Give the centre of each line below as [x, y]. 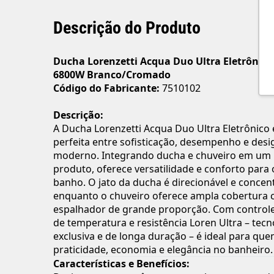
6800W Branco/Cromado [112, 75]
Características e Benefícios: [121, 264]
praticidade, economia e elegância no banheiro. [163, 250]
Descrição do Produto [127, 28]
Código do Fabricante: [106, 88]
